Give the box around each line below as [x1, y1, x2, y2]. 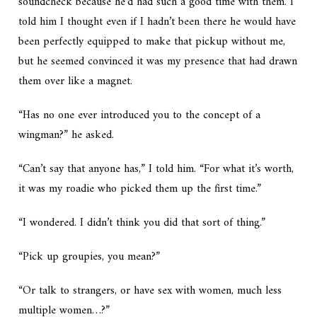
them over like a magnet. [18, 71, 133, 92]
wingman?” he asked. [18, 125, 115, 146]
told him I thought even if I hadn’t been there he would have [18, 12, 296, 33]
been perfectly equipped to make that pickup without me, [18, 32, 286, 52]
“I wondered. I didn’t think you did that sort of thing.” [18, 213, 266, 234]
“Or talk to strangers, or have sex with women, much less [18, 281, 282, 301]
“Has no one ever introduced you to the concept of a [18, 105, 261, 126]
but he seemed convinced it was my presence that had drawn [18, 52, 298, 72]
